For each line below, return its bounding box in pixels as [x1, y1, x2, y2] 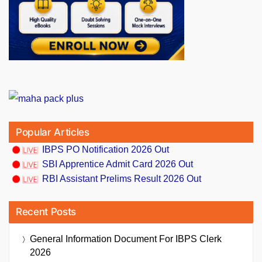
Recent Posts [16, 206, 76, 218]
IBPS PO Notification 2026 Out [42, 144, 169, 154]
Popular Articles [16, 126, 89, 138]
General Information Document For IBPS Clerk [30, 234, 222, 244]
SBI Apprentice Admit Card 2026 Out [42, 158, 193, 169]
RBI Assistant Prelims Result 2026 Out [42, 174, 201, 184]
